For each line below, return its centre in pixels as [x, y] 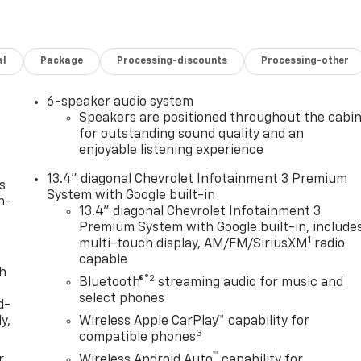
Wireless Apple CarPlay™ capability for [195, 322]
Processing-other [305, 62]
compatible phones [138, 338]
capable [104, 261]
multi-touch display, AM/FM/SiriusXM [194, 245]
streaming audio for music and [249, 283]
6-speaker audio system [120, 103]
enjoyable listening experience [172, 151]
